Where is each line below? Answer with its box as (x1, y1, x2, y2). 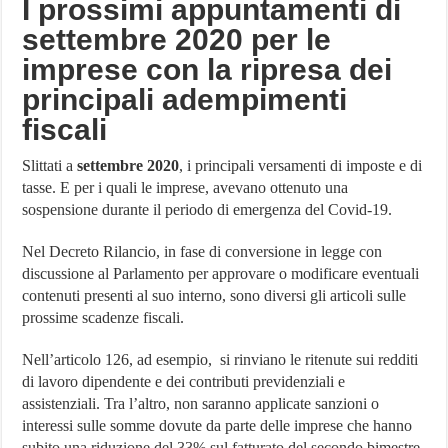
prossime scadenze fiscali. (22, 309, 185, 327)
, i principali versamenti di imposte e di (179, 157, 423, 175)
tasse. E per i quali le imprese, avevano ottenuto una (22, 179, 349, 197)
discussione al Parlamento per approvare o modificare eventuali (22, 265, 420, 283)
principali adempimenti (22, 83, 348, 117)
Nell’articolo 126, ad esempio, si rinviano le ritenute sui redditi (22, 351, 419, 369)
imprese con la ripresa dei (22, 53, 393, 87)
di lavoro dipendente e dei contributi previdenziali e (22, 373, 346, 391)
